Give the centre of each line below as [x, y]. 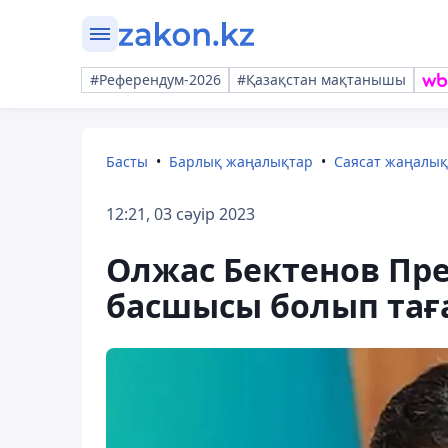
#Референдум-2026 [155, 79]
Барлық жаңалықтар [241, 161]
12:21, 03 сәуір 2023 [180, 214]
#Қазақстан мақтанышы [321, 79]
